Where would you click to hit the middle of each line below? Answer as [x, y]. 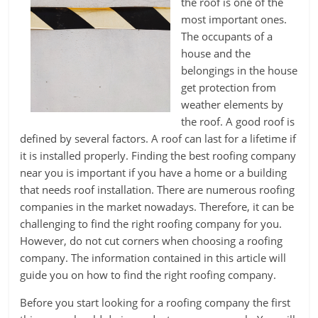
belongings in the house [240, 70]
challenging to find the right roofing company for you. [151, 224]
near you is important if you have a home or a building [154, 172]
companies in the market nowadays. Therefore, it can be [157, 207]
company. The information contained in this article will [153, 258]
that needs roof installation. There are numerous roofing [158, 190]
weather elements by [232, 104]
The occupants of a [227, 36]
